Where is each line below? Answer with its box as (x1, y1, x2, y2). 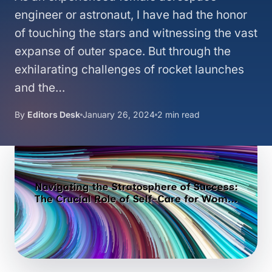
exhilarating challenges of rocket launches (15, 63, 244, 76)
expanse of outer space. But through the (15, 44, 231, 58)
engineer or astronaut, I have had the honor (15, 8, 247, 22)
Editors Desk (27, 109, 80, 120)
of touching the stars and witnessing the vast (15, 26, 257, 40)
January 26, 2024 (83, 109, 155, 120)
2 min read (157, 109, 200, 120)
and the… (15, 81, 65, 95)
